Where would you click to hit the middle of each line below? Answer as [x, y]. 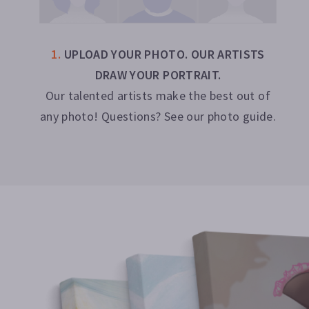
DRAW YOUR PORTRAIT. [158, 74]
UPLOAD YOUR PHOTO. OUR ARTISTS [164, 54]
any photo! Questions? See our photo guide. [158, 116]
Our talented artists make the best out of [158, 95]
